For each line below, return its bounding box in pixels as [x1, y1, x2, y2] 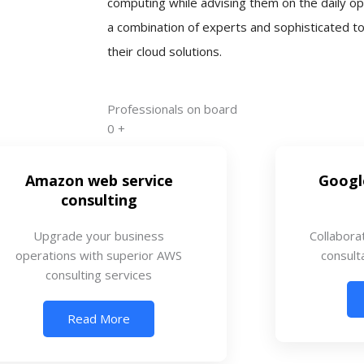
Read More [67, 310, 131, 327]
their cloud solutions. [107, 42, 222, 59]
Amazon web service [24, 170, 173, 190]
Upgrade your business [33, 227, 165, 244]
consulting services [45, 266, 153, 283]
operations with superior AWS [15, 246, 183, 263]
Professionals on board [107, 100, 237, 117]
